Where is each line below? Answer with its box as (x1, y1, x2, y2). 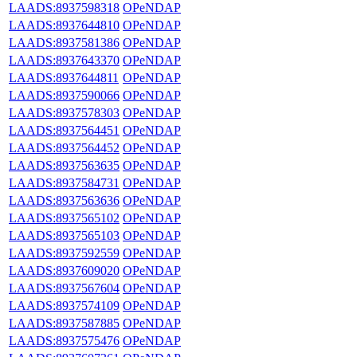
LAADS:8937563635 (9, 158, 120, 172)
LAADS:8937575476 (9, 333, 120, 347)
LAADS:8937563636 (9, 193, 120, 207)
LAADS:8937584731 (9, 175, 120, 190)
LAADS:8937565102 (9, 210, 120, 225)
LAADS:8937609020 (9, 263, 120, 277)
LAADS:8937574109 (9, 298, 120, 312)
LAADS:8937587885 (9, 316, 120, 330)
